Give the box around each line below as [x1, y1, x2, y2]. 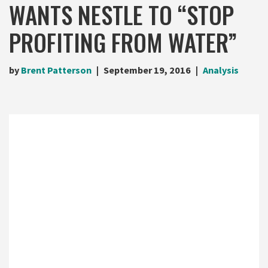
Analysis [203, 63, 239, 76]
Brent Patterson [21, 63, 92, 76]
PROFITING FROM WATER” [9, 24, 237, 59]
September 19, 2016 [103, 63, 191, 76]
